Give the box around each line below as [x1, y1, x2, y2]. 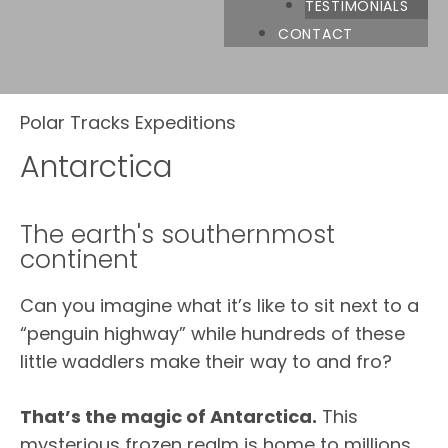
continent [20, 242, 138, 277]
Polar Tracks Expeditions [20, 110, 236, 135]
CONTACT [278, 24, 353, 44]
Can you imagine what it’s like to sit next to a [20, 293, 419, 318]
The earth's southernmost [20, 217, 335, 252]
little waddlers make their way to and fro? [20, 349, 392, 374]
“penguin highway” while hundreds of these [20, 321, 405, 346]
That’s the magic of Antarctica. [20, 404, 317, 429]
